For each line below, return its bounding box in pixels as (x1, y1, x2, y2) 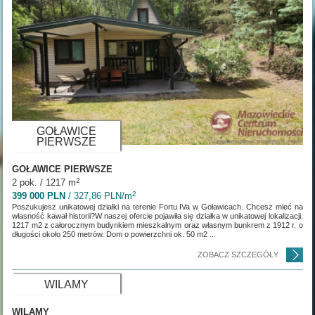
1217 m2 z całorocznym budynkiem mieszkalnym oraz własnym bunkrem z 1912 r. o (12, 221, 303, 230)
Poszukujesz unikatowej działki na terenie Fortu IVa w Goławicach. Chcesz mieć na (12, 202, 303, 212)
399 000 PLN (12, 191, 66, 202)
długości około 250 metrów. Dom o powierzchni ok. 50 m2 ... (12, 230, 217, 239)
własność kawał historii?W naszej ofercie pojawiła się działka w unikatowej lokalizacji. (12, 212, 303, 221)
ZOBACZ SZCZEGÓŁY (197, 250, 278, 259)
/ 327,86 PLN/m (65, 191, 133, 202)
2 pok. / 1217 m (12, 177, 77, 188)
